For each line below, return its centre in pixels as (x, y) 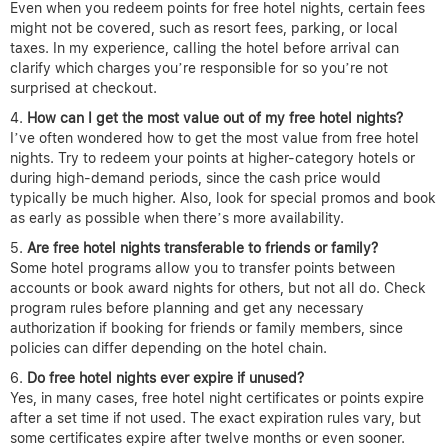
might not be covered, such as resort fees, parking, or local (204, 28)
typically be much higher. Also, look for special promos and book (223, 198)
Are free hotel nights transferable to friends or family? (202, 248)
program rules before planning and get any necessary (187, 308)
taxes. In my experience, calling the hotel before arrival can (204, 48)
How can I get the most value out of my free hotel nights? (215, 118)
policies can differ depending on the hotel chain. (168, 348)
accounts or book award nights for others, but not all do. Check (218, 288)
